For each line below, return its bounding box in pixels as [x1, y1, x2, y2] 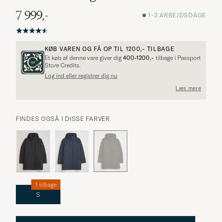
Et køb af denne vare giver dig [45, 54, 123, 61]
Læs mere [175, 85, 201, 92]
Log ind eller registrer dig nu [45, 71, 117, 79]
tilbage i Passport [154, 54, 201, 61]
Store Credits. [45, 61, 81, 69]
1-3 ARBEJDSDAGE [148, 11, 206, 19]
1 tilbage [35, 180, 56, 188]
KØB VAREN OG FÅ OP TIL [45, 45, 126, 53]
